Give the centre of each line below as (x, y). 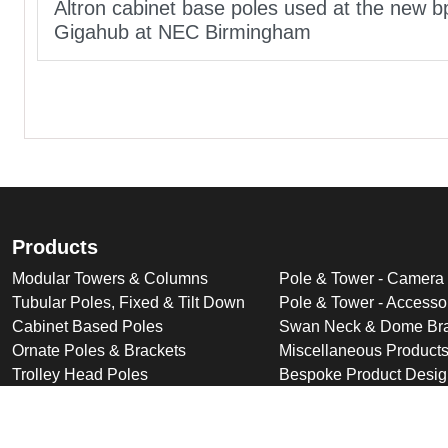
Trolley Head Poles (80, 374)
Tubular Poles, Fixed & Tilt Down (128, 302)
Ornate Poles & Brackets (99, 350)
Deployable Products (86, 422)
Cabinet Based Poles (87, 326)
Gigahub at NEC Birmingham (182, 31)
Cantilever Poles (71, 398)
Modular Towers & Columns (110, 278)
